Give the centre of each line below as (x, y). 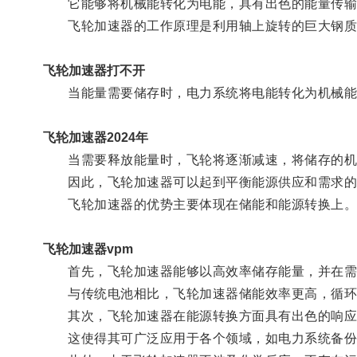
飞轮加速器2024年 (95, 137)
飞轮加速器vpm (88, 249)
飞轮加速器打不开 (94, 70)
